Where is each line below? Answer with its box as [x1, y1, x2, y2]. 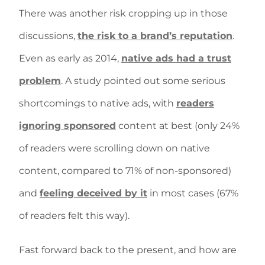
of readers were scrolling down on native [19, 143, 210, 154]
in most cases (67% [147, 188, 238, 199]
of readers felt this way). [19, 210, 130, 221]
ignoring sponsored [19, 120, 116, 131]
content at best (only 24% [116, 120, 240, 131]
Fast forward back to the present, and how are [19, 244, 237, 256]
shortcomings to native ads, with [19, 98, 176, 109]
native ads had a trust [121, 53, 231, 64]
